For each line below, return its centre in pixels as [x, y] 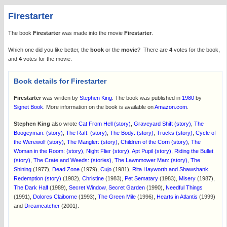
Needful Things [184, 187]
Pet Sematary [141, 178]
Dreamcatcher [42, 206]
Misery [187, 178]
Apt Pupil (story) [152, 151]
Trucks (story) [175, 133]
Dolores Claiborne [55, 197]
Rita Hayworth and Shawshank [170, 169]
